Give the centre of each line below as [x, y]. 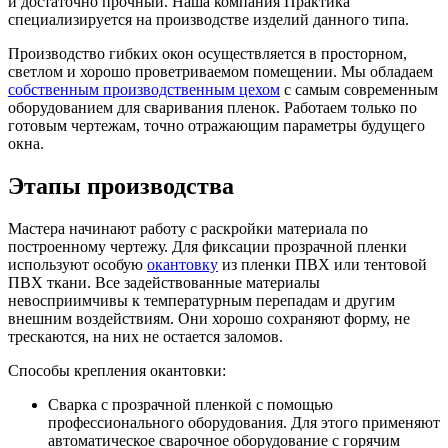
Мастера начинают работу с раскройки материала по [188, 228]
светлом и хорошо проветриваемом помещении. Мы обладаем [220, 71]
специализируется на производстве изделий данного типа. [210, 19]
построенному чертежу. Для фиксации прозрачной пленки [207, 246]
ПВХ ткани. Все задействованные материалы [164, 282]
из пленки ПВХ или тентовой [322, 264]
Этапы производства [121, 185]
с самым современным [359, 89]
